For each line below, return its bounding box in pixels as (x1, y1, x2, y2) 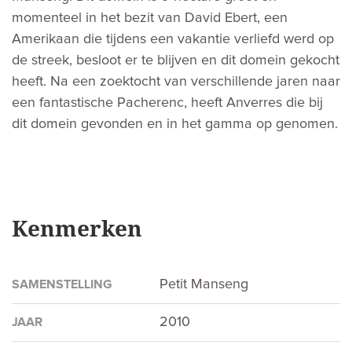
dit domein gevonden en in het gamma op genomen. (12, 116, 338, 131)
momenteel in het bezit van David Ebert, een (12, 10, 288, 25)
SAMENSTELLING (12, 277, 112, 291)
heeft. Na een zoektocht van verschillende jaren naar (12, 74, 340, 89)
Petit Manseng (159, 277, 249, 291)
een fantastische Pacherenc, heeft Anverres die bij (12, 95, 323, 110)
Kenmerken (12, 212, 142, 243)
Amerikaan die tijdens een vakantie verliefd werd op (12, 31, 334, 46)
